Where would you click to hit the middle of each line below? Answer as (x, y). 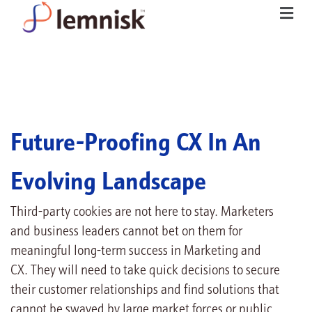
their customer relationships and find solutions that (145, 291)
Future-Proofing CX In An (136, 145)
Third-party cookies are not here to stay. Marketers (142, 213)
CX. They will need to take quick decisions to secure (145, 272)
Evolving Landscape (108, 184)
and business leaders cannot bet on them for (126, 233)
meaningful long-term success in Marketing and (136, 252)
